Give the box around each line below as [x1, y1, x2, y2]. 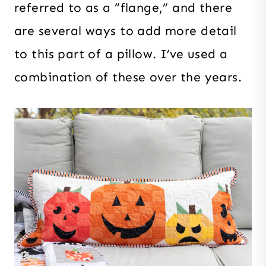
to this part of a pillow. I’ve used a [14, 46, 228, 62]
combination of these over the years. [14, 69, 242, 85]
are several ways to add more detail [14, 23, 237, 39]
